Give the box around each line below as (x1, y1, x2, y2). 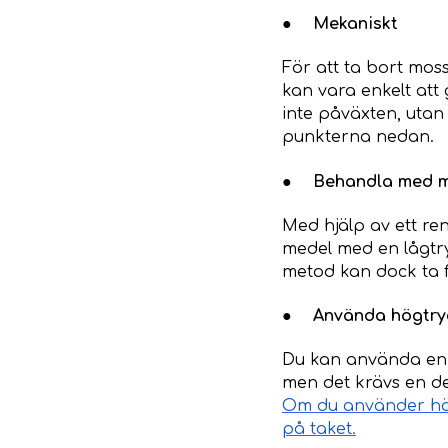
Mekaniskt (313, 15, 398, 34)
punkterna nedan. (282, 128, 434, 147)
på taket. (282, 420, 356, 439)
